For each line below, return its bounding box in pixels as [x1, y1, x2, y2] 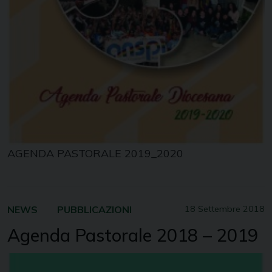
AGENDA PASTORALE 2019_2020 [7, 146, 183, 160]
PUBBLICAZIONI [57, 203, 132, 216]
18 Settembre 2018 [185, 203, 265, 214]
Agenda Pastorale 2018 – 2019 [7, 223, 258, 246]
